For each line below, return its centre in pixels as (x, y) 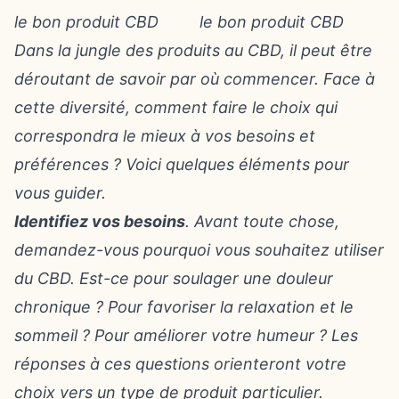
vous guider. (60, 193)
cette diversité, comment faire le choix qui (176, 107)
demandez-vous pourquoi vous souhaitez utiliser (199, 250)
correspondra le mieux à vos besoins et (165, 136)
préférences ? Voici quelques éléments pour (182, 164)
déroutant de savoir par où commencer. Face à (195, 79)
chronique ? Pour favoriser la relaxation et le (184, 307)
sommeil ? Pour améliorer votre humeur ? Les (186, 335)
